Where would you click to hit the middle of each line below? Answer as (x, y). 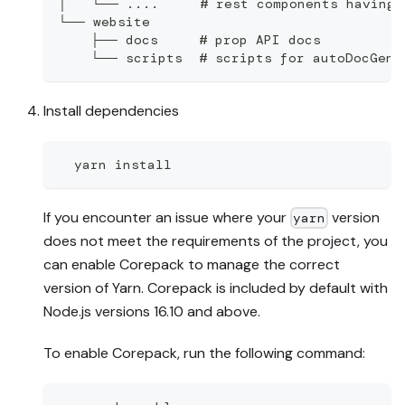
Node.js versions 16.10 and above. (152, 311)
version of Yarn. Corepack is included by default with (216, 287)
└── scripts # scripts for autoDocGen (226, 57)
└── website (104, 21)
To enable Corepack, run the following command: (204, 353)
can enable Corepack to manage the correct (192, 264)
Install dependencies (111, 110)
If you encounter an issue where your (167, 217)
